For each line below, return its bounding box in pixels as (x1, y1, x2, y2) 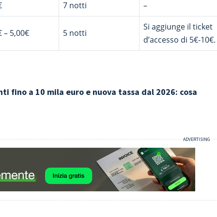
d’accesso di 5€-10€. (143, 34, 216, 45)
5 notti (63, 28, 87, 38)
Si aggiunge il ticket (143, 21, 213, 32)
